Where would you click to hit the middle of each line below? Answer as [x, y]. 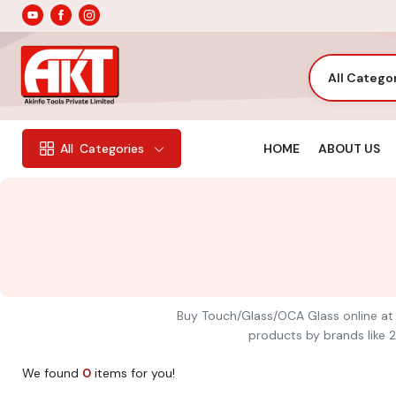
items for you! [133, 373]
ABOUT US [349, 148]
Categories [112, 149]
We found [52, 373]
